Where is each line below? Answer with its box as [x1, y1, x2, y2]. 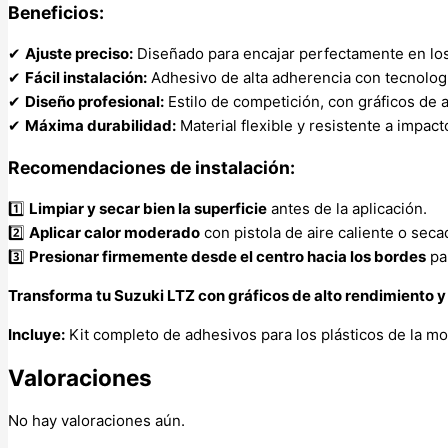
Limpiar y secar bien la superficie [29, 199, 267, 219]
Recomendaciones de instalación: [8, 156, 295, 178]
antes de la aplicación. [267, 199, 427, 219]
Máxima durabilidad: [25, 116, 176, 136]
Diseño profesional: [25, 92, 164, 112]
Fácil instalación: [25, 68, 147, 88]
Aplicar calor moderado [29, 223, 200, 243]
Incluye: [8, 325, 65, 345]
